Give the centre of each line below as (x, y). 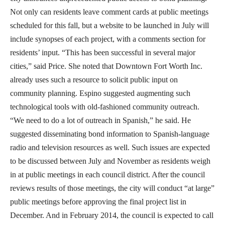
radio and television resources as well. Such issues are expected (110, 147)
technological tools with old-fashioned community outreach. (105, 106)
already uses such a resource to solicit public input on (94, 79)
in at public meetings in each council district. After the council (107, 174)
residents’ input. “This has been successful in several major (103, 52)
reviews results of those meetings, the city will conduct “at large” (112, 188)
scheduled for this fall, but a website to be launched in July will (109, 25)
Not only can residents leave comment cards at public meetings (109, 12)
